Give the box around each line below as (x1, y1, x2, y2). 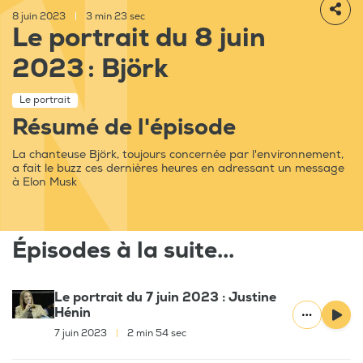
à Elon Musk (12, 175, 77, 190)
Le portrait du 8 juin (12, 22, 266, 55)
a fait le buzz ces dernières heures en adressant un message (12, 161, 344, 176)
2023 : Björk (12, 53, 169, 86)
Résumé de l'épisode (12, 113, 236, 143)
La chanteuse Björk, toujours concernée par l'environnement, (12, 147, 344, 162)
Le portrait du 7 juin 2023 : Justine (54, 289, 276, 306)
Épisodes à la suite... (12, 237, 234, 266)
